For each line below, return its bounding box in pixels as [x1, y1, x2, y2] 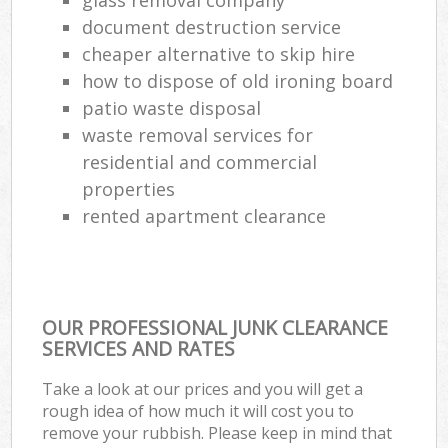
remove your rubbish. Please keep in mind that [42, 421, 393, 444]
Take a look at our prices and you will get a [42, 377, 364, 400]
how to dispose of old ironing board [82, 68, 394, 93]
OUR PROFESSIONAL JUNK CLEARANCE [42, 313, 389, 341]
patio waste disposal [82, 95, 262, 120]
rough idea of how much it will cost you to [42, 399, 355, 422]
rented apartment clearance [82, 203, 327, 228]
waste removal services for [82, 122, 314, 147]
